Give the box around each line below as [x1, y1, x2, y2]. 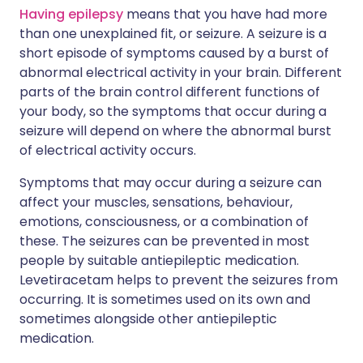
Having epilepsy [19, 5, 123, 23]
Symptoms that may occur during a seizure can [19, 173, 322, 192]
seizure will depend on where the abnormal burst [19, 122, 331, 140]
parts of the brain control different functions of [19, 83, 320, 101]
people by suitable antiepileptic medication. [19, 251, 299, 270]
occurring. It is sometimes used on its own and [19, 290, 310, 309]
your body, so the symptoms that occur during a [19, 102, 327, 121]
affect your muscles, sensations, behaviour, [19, 193, 293, 211]
